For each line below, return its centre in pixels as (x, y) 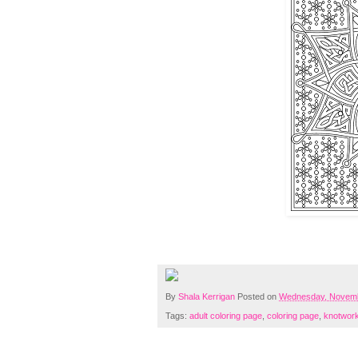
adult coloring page (226, 316)
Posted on (258, 297)
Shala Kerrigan (208, 297)
